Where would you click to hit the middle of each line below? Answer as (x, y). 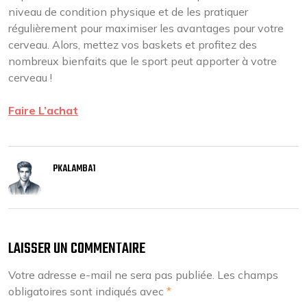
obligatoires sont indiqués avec (87, 291)
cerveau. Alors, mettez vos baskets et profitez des (133, 45)
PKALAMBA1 (74, 169)
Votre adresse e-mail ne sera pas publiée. (111, 275)
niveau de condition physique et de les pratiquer (128, 12)
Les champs (248, 275)
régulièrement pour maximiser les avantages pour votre (146, 28)
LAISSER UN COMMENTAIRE (77, 249)
